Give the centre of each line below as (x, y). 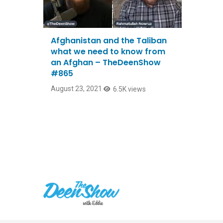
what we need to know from (108, 52)
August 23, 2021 (76, 89)
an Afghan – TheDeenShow (106, 63)
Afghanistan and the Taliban (109, 41)
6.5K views (129, 89)
